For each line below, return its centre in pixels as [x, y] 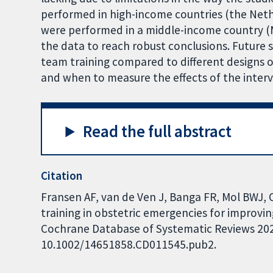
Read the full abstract [158, 132]
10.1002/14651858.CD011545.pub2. [129, 245]
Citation [62, 175]
